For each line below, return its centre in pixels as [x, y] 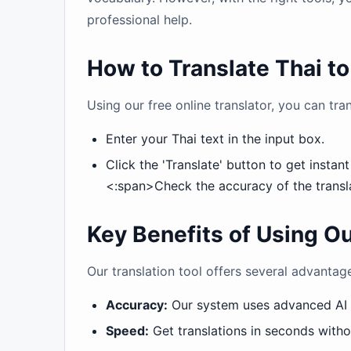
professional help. [139, 20]
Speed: [127, 331]
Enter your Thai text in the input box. [215, 139]
